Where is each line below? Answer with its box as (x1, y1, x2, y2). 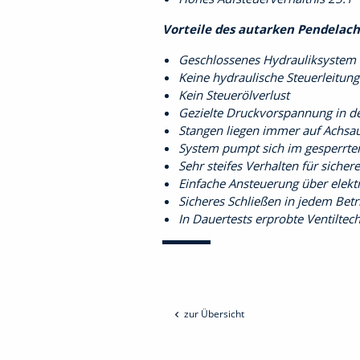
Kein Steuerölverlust (178, 87, 289, 103)
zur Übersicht (184, 307, 244, 321)
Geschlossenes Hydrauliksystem (178, 51, 356, 67)
